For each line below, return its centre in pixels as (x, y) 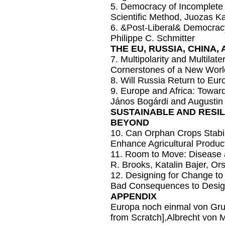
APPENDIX (134, 196)
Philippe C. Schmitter (153, 38)
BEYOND (130, 123)
